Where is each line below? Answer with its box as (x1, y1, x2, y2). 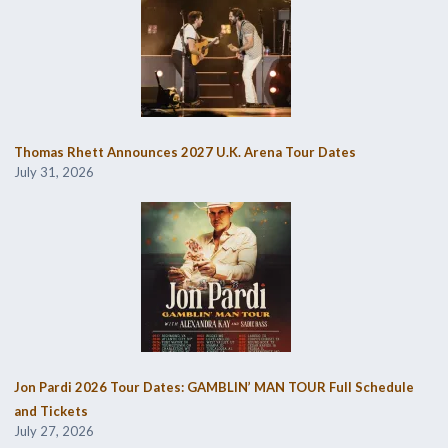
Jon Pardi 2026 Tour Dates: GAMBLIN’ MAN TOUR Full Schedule (13, 379, 414, 396)
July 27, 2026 (13, 423, 94, 440)
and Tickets (13, 403, 88, 420)
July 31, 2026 (13, 164, 94, 181)
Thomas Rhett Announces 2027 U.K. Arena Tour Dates (13, 144, 356, 161)
